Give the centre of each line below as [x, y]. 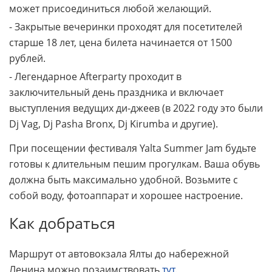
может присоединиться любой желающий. [110, 8]
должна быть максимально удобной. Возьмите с [124, 180]
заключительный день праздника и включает [116, 92]
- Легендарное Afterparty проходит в [95, 76]
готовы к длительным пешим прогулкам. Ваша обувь [134, 164]
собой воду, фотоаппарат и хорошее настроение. [126, 196]
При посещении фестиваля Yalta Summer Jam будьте [133, 148]
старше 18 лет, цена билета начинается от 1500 [121, 42]
